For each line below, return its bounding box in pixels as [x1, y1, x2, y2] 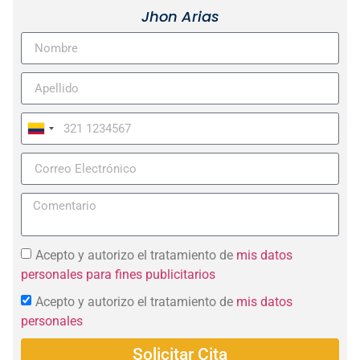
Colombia [28, 125, 87, 141]
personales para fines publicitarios [21, 266, 215, 282]
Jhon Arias [141, 6, 219, 27]
